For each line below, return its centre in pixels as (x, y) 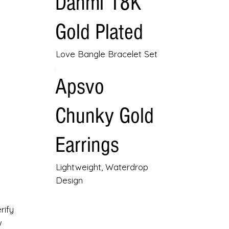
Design (70, 180)
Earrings (87, 145)
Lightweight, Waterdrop (102, 167)
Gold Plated (99, 32)
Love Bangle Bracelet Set (107, 54)
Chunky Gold (104, 116)
